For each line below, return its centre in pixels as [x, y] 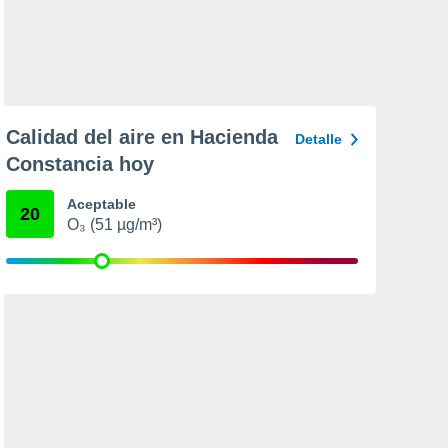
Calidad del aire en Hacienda [142, 137]
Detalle [318, 139]
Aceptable [101, 204]
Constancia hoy [80, 164]
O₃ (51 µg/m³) [114, 224]
